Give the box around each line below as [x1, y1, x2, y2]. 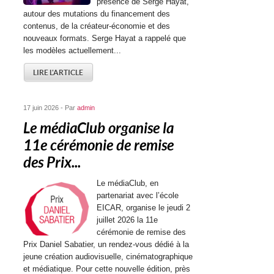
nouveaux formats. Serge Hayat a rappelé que [23, 34, 187, 43]
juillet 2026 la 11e [97, 215, 158, 224]
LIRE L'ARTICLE [33, 68, 84, 76]
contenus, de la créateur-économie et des [23, 21, 171, 31]
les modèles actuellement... [23, 46, 122, 55]
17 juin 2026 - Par [23, 104, 78, 111]
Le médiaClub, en [97, 179, 159, 188]
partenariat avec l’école [97, 191, 179, 200]
